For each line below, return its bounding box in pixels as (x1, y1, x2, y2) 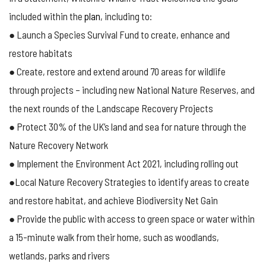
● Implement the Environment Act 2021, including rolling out (9, 157, 239, 170)
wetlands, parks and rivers (9, 249, 110, 262)
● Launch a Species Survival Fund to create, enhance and (9, 28, 230, 41)
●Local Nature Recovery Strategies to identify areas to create (9, 176, 249, 188)
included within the (9, 10, 84, 23)
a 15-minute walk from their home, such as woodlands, (9, 231, 219, 243)
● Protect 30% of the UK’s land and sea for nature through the (9, 121, 246, 133)
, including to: (100, 10, 152, 23)
